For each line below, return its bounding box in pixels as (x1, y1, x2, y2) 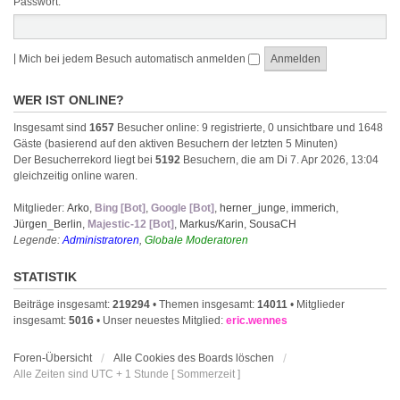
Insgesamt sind (13, 121, 89, 134)
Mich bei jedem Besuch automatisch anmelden (19, 53, 248, 65)
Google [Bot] (151, 202, 214, 214)
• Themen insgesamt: (150, 298, 257, 311)
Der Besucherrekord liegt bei (13, 154, 155, 166)
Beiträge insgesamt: (13, 298, 112, 311)
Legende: (13, 234, 62, 246)
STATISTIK (13, 270, 77, 284)
